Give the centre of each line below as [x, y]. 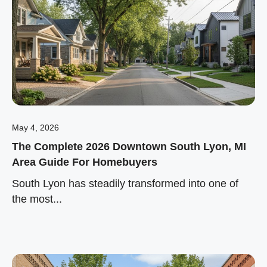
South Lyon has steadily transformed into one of [125, 183]
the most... [37, 199]
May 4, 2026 [35, 127]
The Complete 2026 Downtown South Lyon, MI [129, 146]
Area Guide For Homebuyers [85, 162]
